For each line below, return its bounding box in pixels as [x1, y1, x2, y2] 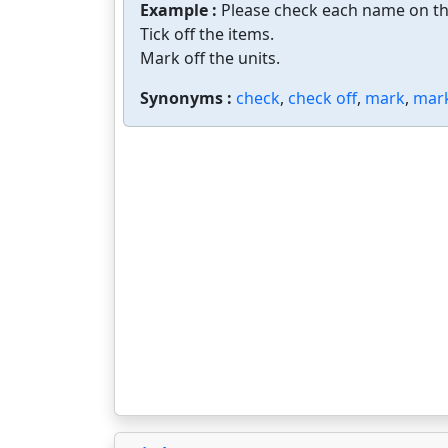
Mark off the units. [140, 47, 280, 69]
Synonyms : [140, 87, 236, 109]
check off [288, 87, 357, 109]
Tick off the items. [140, 23, 274, 45]
